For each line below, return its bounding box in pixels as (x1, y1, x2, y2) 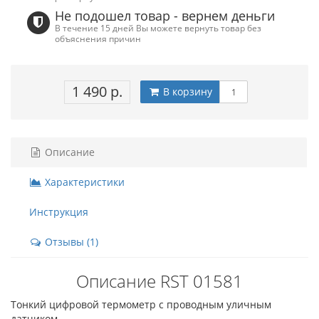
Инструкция (29, 205, 88, 219)
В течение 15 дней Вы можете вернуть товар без (55, 22, 262, 33)
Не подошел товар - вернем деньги (55, 7, 276, 24)
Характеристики (42, 175, 125, 189)
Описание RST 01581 (76, 269, 243, 293)
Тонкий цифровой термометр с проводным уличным (11, 298, 271, 311)
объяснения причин (55, 33, 142, 44)
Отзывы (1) (42, 235, 98, 249)
